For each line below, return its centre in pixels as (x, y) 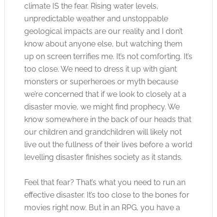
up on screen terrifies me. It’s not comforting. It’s (108, 56)
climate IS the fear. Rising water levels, (91, 6)
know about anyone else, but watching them (103, 44)
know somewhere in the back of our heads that (108, 119)
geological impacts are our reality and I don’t (103, 31)
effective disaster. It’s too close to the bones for (107, 195)
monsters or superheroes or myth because (101, 82)
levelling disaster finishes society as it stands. (103, 157)
